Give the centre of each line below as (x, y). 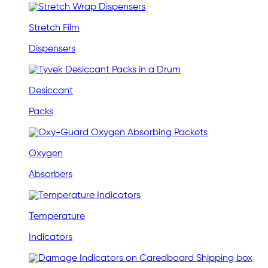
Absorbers (51, 175)
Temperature (57, 217)
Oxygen (46, 154)
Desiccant (51, 91)
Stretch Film (54, 28)
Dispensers (52, 49)
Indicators (51, 238)
